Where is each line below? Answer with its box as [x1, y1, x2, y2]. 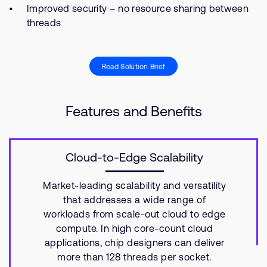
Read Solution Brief [101, 62, 166, 71]
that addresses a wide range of [63, 194, 206, 205]
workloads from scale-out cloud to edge [43, 209, 226, 219]
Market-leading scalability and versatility [43, 180, 226, 191]
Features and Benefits [65, 103, 202, 119]
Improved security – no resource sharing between [27, 3, 249, 14]
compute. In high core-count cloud [55, 223, 213, 234]
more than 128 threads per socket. [57, 252, 212, 262]
